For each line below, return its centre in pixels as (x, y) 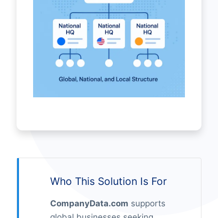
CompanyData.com (89, 204)
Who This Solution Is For (108, 182)
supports (147, 204)
